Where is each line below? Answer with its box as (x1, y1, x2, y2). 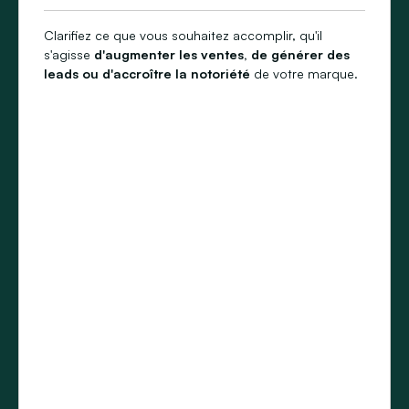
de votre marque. (250, 66, 358, 81)
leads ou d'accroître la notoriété (44, 66, 250, 81)
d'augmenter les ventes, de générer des (94, 47, 350, 62)
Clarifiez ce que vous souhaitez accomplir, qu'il (44, 27, 322, 43)
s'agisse (44, 47, 94, 62)
